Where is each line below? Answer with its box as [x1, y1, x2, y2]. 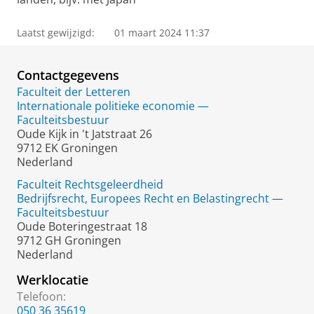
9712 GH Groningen [17, 233, 121, 248]
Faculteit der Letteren [17, 84, 130, 100]
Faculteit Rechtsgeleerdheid [17, 177, 163, 192]
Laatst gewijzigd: [17, 26, 95, 39]
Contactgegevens [17, 67, 119, 83]
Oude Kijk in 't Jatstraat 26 [17, 126, 152, 142]
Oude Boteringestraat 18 [17, 219, 147, 234]
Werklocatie [17, 271, 88, 288]
